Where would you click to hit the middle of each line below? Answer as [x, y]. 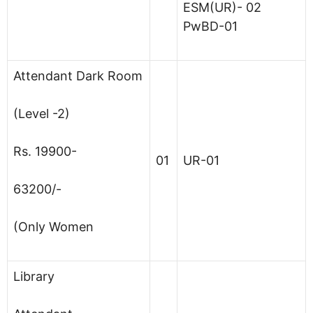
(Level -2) [42, 113]
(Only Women [53, 226]
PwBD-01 [210, 26]
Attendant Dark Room [78, 75]
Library [34, 276]
